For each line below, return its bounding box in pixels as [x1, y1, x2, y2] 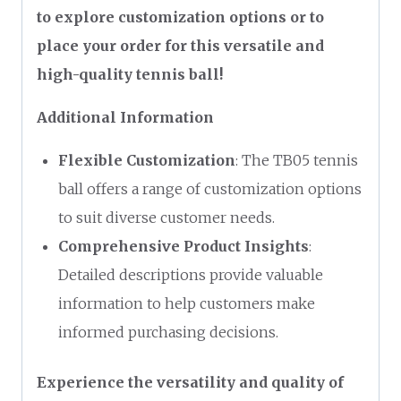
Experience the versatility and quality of [37, 372, 344, 391]
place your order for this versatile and [37, 36, 324, 55]
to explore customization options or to [37, 7, 324, 26]
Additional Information [37, 107, 214, 126]
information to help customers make [58, 294, 315, 312]
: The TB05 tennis [235, 150, 358, 169]
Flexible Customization [58, 150, 235, 169]
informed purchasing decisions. [58, 322, 278, 341]
